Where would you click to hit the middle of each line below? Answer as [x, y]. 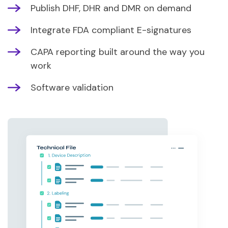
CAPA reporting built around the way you [117, 52]
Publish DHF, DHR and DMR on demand [111, 8]
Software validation [72, 87]
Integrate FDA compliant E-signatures [111, 30]
